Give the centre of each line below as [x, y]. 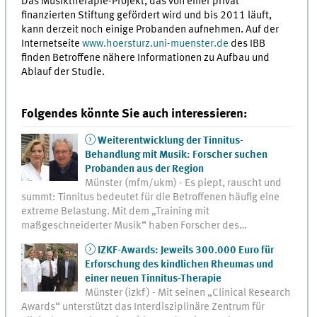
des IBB [247, 44]
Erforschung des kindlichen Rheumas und [179, 264]
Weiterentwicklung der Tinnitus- [171, 140]
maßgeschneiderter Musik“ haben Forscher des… [134, 225]
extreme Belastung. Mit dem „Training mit [116, 211]
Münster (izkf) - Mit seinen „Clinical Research [188, 293]
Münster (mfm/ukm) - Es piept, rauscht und [184, 183]
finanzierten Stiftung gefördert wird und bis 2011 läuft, [147, 15]
